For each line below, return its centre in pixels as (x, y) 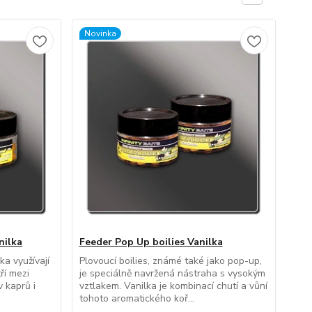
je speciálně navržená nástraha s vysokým (172, 273)
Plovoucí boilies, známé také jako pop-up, (170, 261)
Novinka (100, 33)
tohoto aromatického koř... (136, 298)
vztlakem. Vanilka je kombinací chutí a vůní (173, 286)
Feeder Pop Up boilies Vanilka (151, 242)
